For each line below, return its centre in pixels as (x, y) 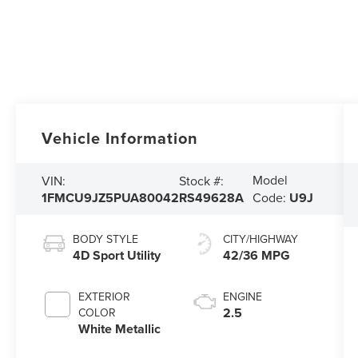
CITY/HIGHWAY (260, 239)
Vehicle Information (120, 138)
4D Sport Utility (117, 256)
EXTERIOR (105, 297)
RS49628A (212, 197)
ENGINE (242, 297)
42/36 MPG (256, 256)
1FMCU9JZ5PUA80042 (111, 197)
